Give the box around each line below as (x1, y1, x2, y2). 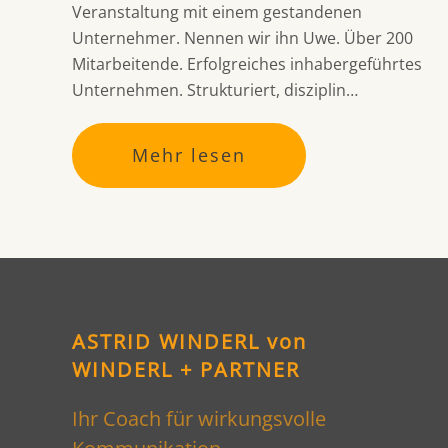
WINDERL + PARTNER (72, 356, 300, 384)
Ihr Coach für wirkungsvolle (72, 405, 326, 433)
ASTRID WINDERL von (72, 328, 307, 356)
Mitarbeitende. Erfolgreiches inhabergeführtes (72, 53, 422, 76)
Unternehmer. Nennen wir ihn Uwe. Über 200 (72, 27, 413, 50)
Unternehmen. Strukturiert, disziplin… (72, 79, 358, 102)
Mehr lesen (132, 143, 246, 168)
